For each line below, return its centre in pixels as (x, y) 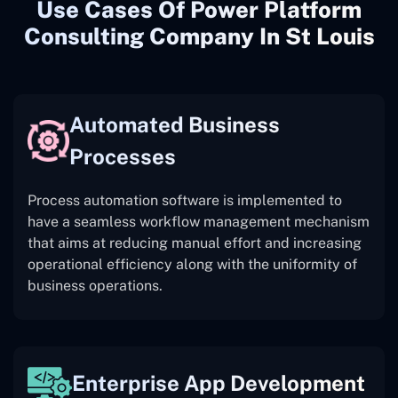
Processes (122, 157)
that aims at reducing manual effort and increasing (195, 243)
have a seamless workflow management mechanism (199, 222)
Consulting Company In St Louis (199, 37)
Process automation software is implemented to (185, 201)
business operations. (95, 286)
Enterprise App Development (219, 383)
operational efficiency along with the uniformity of (192, 265)
